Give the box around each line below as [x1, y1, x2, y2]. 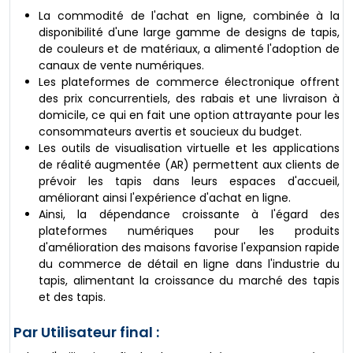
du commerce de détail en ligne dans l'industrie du [39, 256, 340, 273]
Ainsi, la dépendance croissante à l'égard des [39, 206, 340, 223]
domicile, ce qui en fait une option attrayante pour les [39, 107, 340, 124]
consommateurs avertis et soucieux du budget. [39, 124, 302, 140]
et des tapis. [39, 289, 106, 306]
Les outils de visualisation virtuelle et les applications [39, 140, 340, 157]
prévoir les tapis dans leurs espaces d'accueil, [39, 173, 340, 190]
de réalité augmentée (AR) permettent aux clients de [39, 157, 340, 173]
